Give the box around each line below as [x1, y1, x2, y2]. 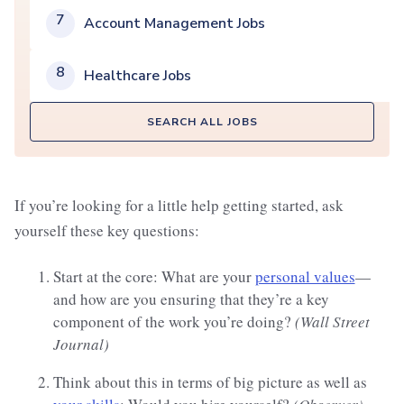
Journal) [52, 334, 109, 355]
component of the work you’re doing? [52, 311, 295, 333]
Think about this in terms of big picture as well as [52, 372, 367, 393]
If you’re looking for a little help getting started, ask [14, 195, 344, 216]
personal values [254, 266, 355, 288]
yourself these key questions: [14, 220, 199, 242]
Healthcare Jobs [84, 66, 191, 87]
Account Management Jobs [84, 14, 265, 34]
